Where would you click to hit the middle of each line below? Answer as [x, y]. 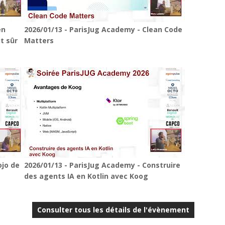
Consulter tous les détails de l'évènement [114, 210]
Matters [39, 40]
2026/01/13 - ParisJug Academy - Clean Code [103, 29]
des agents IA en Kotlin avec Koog [86, 176]
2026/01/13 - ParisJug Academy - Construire [102, 165]
